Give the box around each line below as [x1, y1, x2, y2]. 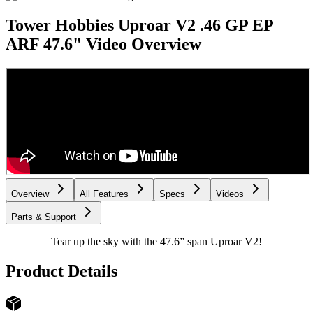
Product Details [6, 262, 117, 281]
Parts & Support [11, 212, 76, 223]
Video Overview [86, 35, 201, 54]
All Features [80, 189, 129, 200]
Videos [216, 189, 244, 200]
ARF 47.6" [6, 35, 82, 54]
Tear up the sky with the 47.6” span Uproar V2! [51, 235, 262, 248]
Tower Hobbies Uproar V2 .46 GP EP [6, 16, 273, 35]
